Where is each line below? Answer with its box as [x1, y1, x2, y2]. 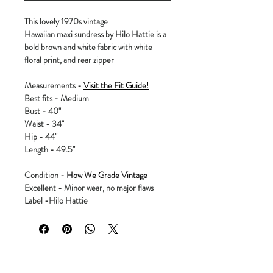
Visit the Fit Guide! [83, 79, 149, 91]
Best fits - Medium [24, 91, 89, 104]
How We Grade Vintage [66, 168, 147, 181]
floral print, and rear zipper [24, 53, 114, 66]
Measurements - [24, 79, 83, 91]
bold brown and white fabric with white [24, 40, 152, 53]
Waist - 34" [24, 117, 64, 130]
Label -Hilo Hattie [24, 194, 88, 207]
